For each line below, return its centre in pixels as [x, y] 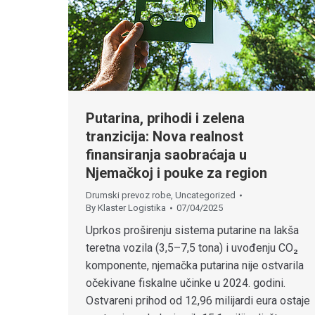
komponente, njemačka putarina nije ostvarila [195, 266]
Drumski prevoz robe [128, 195]
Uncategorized [205, 195]
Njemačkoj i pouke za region [176, 173]
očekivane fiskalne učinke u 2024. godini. [186, 283]
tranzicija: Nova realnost [165, 137]
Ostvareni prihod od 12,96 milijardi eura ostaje [198, 301]
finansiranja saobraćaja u [166, 155]
